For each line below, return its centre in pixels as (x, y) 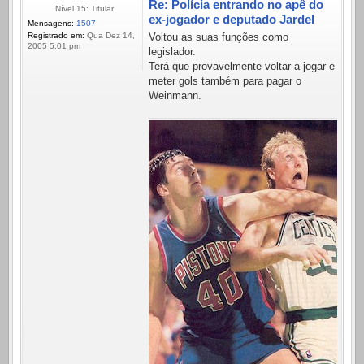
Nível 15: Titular (84, 8)
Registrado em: (56, 35)
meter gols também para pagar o (225, 81)
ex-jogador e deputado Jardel (232, 19)
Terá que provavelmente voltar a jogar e (242, 67)
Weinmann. (175, 96)
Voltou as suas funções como (219, 37)
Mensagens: (51, 23)
